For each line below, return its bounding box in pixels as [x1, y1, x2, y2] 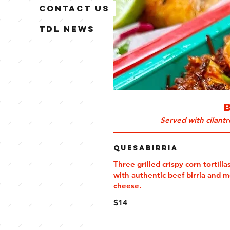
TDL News [39, 23, 95, 34]
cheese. [113, 181, 141, 190]
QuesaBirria [113, 144, 178, 152]
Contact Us [39, 3, 110, 13]
